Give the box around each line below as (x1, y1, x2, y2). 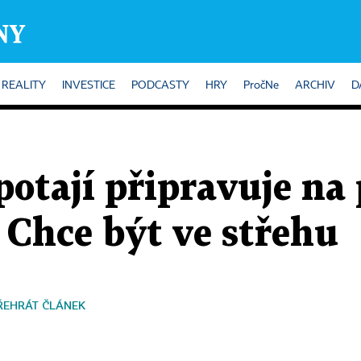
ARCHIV (295, 80, 335, 91)
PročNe (243, 80, 279, 91)
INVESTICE (62, 80, 115, 91)
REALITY (2, 80, 46, 91)
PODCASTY (131, 80, 189, 91)
